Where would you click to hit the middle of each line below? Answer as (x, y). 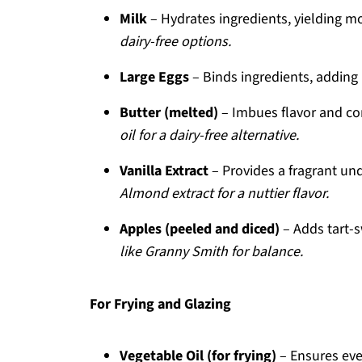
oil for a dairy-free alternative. (209, 135)
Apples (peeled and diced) (200, 229)
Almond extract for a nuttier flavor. (224, 194)
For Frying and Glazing (160, 304)
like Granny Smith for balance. (211, 252)
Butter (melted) (169, 113)
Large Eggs (154, 77)
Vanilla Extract (164, 171)
